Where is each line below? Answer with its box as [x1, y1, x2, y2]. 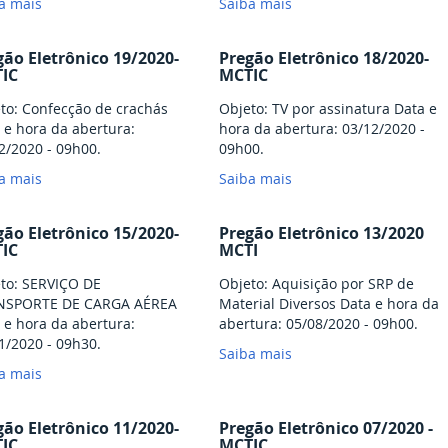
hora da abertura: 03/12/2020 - [219, 119, 425, 139]
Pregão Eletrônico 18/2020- [219, 47, 429, 70]
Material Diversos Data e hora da [219, 294, 439, 314]
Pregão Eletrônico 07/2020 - [219, 417, 433, 440]
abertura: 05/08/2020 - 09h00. [219, 314, 418, 334]
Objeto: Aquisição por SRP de [219, 274, 414, 294]
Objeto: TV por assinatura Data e [219, 99, 437, 119]
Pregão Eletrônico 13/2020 [219, 222, 424, 245]
